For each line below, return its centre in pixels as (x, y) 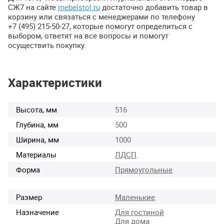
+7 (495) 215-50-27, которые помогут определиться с (100, 26)
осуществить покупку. (47, 45)
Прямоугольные (144, 169)
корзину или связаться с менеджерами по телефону (101, 17)
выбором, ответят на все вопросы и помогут (88, 36)
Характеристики (55, 82)
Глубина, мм (37, 124)
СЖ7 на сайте (33, 7)
